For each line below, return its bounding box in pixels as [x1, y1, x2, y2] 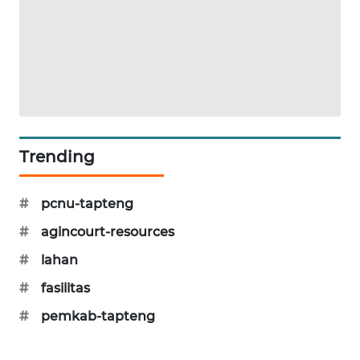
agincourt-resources [41, 223, 174, 239]
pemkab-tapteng [41, 308, 155, 324]
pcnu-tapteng [41, 195, 133, 211]
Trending [19, 146, 95, 166]
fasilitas [41, 280, 90, 296]
